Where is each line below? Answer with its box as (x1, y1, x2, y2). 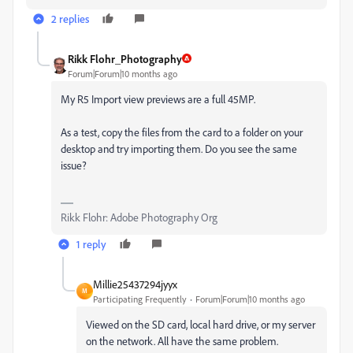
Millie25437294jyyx (93, 277, 177, 291)
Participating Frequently (93, 292, 187, 305)
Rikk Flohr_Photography (68, 51, 182, 65)
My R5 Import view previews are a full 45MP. (61, 91, 255, 106)
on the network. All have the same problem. (86, 333, 278, 347)
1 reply (76, 236, 106, 251)
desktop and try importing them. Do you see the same (61, 141, 297, 155)
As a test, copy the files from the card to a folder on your (61, 124, 303, 139)
